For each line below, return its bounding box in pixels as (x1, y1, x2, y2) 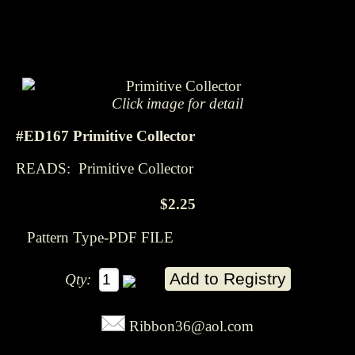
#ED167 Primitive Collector (16, 127, 195, 144)
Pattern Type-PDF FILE (27, 229, 174, 246)
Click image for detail (111, 95, 243, 113)
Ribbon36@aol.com (129, 318, 254, 335)
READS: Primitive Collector (16, 159, 193, 177)
